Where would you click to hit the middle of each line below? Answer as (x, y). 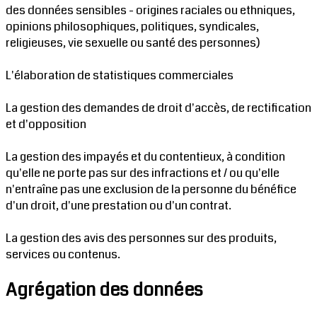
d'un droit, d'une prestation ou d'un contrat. (119, 206)
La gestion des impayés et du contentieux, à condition (145, 157)
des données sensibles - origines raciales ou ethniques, (150, 11)
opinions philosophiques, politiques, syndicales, (132, 27)
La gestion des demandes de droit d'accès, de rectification (158, 108)
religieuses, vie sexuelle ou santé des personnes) (133, 43)
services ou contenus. (63, 255)
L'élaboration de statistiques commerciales (120, 76)
